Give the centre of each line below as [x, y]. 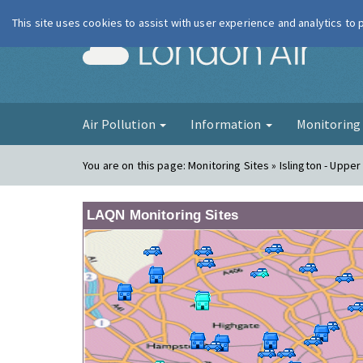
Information [227, 124]
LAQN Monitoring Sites [162, 215]
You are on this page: [136, 165]
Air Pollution [120, 124]
